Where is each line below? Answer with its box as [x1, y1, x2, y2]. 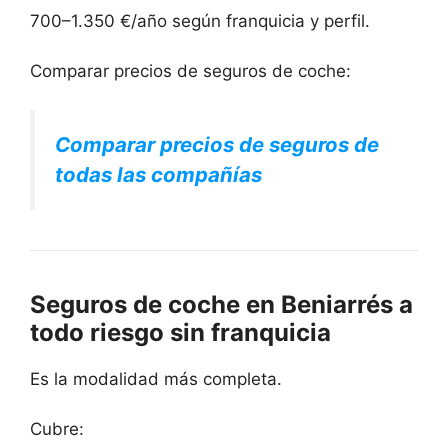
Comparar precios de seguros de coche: [30, 61, 351, 82]
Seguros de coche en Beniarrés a [30, 289, 413, 319]
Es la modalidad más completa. [30, 368, 282, 389]
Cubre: [30, 419, 84, 440]
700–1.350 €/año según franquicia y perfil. [30, 10, 370, 31]
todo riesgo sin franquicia [30, 317, 331, 347]
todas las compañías [55, 161, 262, 187]
